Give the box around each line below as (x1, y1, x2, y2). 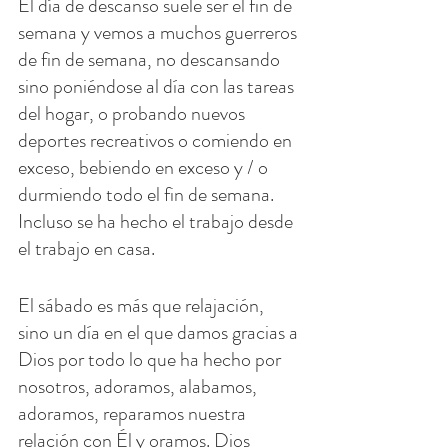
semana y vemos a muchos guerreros (18, 18, 301, 48)
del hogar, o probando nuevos (18, 99, 249, 129)
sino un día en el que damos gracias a (18, 318, 302, 348)
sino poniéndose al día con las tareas (18, 72, 298, 102)
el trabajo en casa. (18, 234, 155, 264)
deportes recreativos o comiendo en (18, 126, 296, 156)
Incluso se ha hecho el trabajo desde (18, 207, 297, 237)
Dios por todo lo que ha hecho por (18, 345, 285, 375)
